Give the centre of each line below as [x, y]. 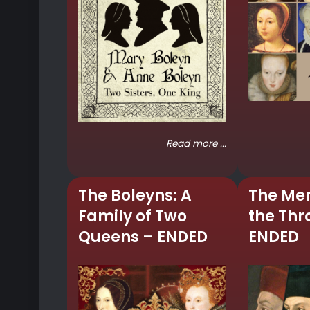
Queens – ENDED [143, 237]
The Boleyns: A [135, 196]
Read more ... [196, 143]
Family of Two [133, 217]
